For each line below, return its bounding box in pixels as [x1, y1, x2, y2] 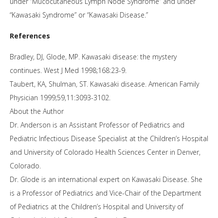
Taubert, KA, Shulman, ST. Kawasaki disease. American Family [10, 79, 199, 89]
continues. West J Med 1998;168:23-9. [10, 66, 127, 75]
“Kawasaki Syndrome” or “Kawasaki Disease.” [10, 10, 148, 20]
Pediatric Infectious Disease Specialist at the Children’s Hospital [10, 134, 208, 144]
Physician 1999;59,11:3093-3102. [10, 93, 110, 103]
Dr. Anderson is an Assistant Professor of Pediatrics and [10, 120, 184, 130]
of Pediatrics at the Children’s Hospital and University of [10, 202, 183, 212]
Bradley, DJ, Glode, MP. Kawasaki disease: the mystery [10, 52, 177, 62]
